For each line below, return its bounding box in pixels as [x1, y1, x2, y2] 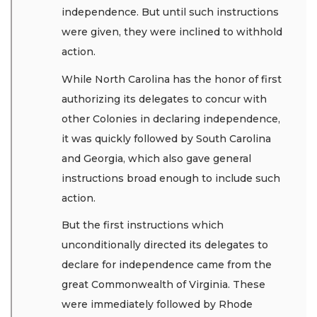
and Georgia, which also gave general [62, 151, 251, 165]
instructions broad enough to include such [62, 171, 280, 185]
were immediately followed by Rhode [62, 298, 253, 311]
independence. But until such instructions [62, 6, 279, 19]
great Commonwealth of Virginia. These [62, 278, 265, 292]
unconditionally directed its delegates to [62, 238, 268, 252]
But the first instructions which [62, 219, 224, 232]
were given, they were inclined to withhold [62, 25, 282, 39]
